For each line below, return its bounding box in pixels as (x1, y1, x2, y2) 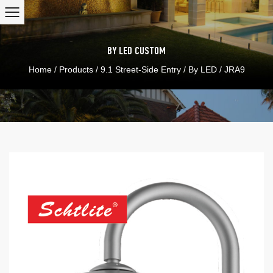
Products (58, 65, 93, 74)
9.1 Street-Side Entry (100, 65, 181, 74)
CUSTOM (132, 45, 166, 58)
